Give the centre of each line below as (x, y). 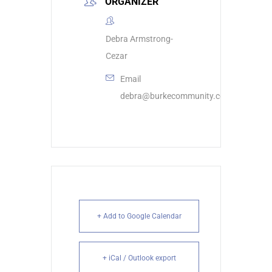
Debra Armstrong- (139, 39)
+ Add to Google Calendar (139, 216)
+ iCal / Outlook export (139, 258)
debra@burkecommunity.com (176, 96)
